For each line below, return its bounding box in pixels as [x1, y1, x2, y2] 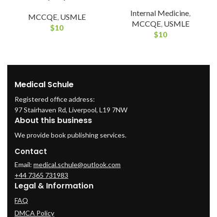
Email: [15, 160, 33, 169]
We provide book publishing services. [15, 131, 126, 139]
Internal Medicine [130, 8, 189, 18]
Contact [15, 146, 47, 157]
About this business [15, 115, 92, 126]
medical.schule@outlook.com [33, 160, 121, 169]
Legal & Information [15, 180, 93, 192]
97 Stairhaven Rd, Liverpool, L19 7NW [15, 106, 127, 114]
